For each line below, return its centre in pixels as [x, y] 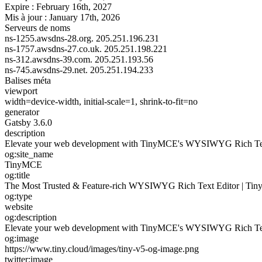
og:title [17, 175]
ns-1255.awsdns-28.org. [49, 38]
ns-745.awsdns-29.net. [46, 70]
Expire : [19, 6]
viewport [21, 91]
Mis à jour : [26, 17]
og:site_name [29, 154]
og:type [18, 196]
